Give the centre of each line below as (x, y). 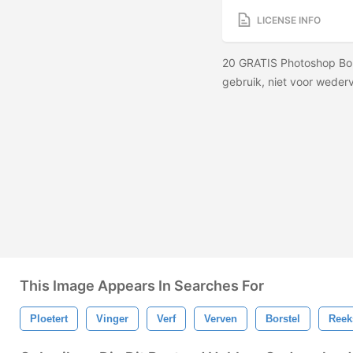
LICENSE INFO (289, 20)
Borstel (283, 319)
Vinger (112, 319)
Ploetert (49, 319)
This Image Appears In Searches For (142, 286)
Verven (221, 319)
